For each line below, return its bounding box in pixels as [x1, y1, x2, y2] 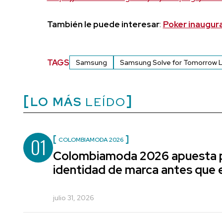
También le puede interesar [47, 19, 160, 30]
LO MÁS [30, 94, 82, 110]
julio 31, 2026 [53, 193, 94, 203]
